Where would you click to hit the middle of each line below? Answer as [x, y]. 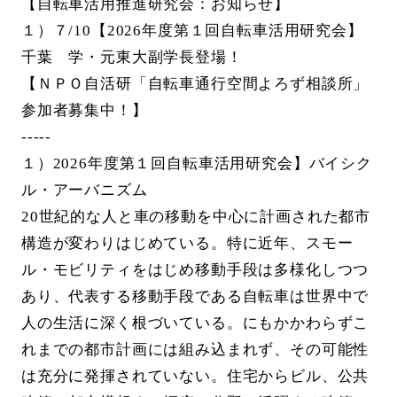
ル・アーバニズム [84, 191]
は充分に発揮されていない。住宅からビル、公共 [195, 377]
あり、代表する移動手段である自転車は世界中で [195, 297]
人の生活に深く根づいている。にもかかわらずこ [195, 323]
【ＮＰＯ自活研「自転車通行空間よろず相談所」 [195, 84]
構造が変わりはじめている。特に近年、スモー [187, 244]
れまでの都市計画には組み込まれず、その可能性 [195, 350]
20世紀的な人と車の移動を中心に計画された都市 [196, 217]
